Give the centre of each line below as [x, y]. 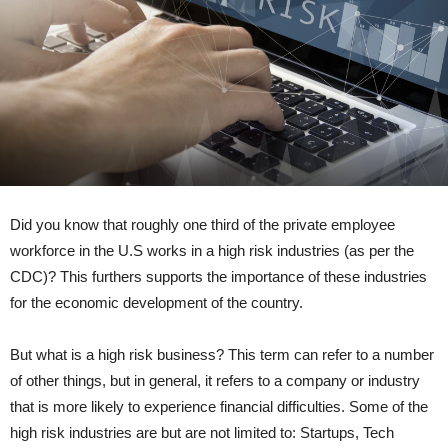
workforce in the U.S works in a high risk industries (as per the [212, 250]
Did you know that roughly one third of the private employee [202, 224]
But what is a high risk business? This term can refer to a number [222, 354]
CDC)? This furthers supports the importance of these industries [218, 276]
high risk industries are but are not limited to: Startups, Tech [202, 432]
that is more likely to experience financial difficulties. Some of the [219, 406]
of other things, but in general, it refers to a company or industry [215, 380]
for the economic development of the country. [156, 302]
